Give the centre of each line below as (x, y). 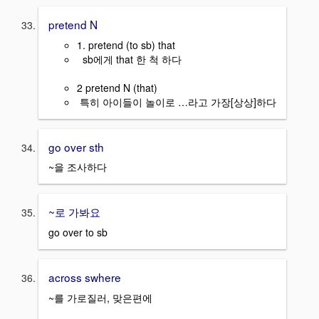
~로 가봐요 (74, 212)
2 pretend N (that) (117, 87)
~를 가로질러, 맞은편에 (100, 297)
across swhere (85, 277)
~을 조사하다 (78, 167)
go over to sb (78, 232)
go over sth (76, 146)
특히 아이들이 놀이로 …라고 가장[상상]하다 (177, 101)
